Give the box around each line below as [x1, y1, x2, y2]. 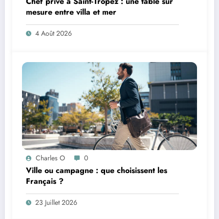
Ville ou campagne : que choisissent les [26, 164, 167, 176]
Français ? [26, 175, 64, 187]
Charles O [36, 153, 65, 163]
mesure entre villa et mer [26, 6, 116, 18]
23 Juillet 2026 [35, 197, 77, 207]
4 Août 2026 [35, 28, 72, 38]
